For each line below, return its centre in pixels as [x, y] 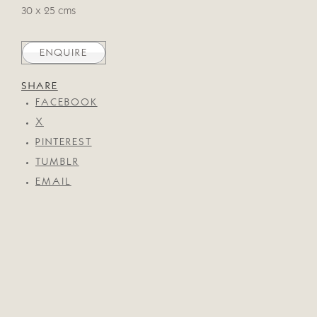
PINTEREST [64, 143]
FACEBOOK [67, 103]
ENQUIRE [64, 53]
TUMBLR [57, 162]
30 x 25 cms [48, 12]
